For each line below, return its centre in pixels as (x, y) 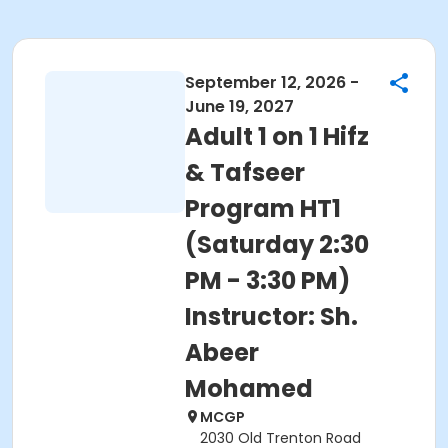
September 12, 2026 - (272, 82)
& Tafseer (245, 172)
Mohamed (249, 388)
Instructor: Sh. (271, 316)
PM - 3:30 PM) (267, 280)
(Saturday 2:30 (277, 244)
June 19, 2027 (239, 106)
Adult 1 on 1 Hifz (277, 136)
